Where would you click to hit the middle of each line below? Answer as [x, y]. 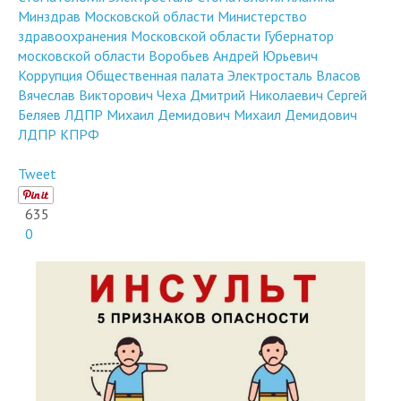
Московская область [303, 16]
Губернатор [299, 75]
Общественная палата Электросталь [199, 114]
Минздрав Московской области [116, 55]
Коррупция [50, 114]
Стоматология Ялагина [266, 35]
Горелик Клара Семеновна [157, 16]
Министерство [262, 55]
